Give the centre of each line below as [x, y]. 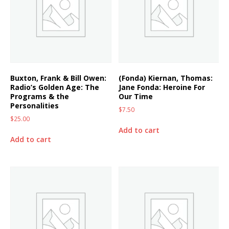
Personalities [35, 106]
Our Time [136, 97]
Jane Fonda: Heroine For [162, 87]
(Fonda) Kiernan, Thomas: [166, 78]
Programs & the [40, 97]
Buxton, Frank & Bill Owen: [58, 78]
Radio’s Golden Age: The [55, 87]
